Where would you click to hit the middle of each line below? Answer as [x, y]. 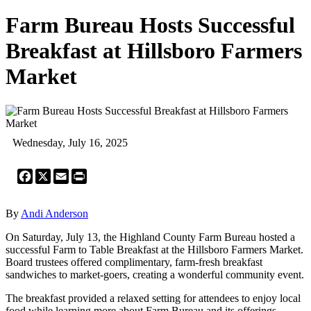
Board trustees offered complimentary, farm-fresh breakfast [134, 262]
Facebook [54, 174]
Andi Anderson [54, 213]
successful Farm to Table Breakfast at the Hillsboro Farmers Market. [154, 249]
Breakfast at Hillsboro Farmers [154, 51]
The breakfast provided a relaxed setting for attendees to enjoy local [153, 298]
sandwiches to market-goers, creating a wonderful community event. [155, 274]
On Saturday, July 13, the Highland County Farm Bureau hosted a [150, 237]
